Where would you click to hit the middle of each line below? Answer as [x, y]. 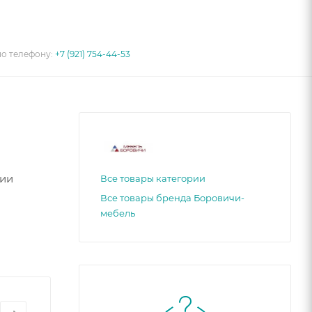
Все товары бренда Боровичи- [172, 197]
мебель [118, 213]
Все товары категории [153, 178]
